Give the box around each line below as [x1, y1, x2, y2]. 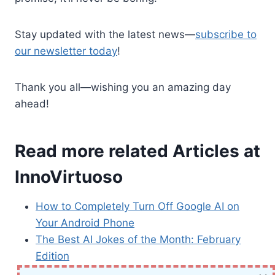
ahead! [15, 97, 49, 110]
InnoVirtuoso [15, 166, 123, 187]
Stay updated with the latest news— [15, 28, 195, 41]
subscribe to [195, 28, 257, 41]
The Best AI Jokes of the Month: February [36, 233, 241, 246]
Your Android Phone [36, 216, 134, 229]
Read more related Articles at [15, 140, 260, 161]
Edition [36, 249, 69, 262]
